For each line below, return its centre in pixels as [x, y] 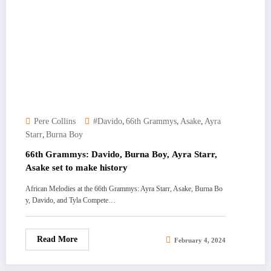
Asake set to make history [77, 167]
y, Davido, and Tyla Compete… [70, 200]
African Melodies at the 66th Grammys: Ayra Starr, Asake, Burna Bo [124, 188]
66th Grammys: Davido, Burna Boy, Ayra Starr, [121, 154]
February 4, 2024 [200, 240]
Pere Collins [55, 121]
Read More [57, 239]
